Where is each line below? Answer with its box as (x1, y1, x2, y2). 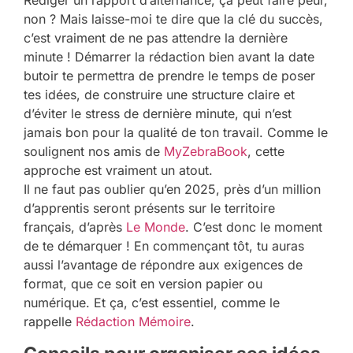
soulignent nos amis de (24, 143, 164, 160)
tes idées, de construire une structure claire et (24, 87, 295, 103)
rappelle (24, 314, 76, 330)
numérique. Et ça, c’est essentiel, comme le (24, 295, 280, 311)
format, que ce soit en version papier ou (24, 276, 262, 292)
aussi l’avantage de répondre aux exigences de (24, 257, 303, 273)
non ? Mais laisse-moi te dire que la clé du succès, (24, 11, 323, 28)
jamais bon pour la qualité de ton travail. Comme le (24, 124, 328, 141)
